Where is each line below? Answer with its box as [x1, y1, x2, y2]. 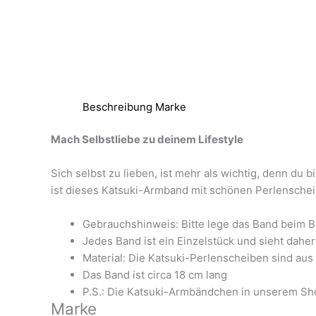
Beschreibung [83, 99, 152, 114]
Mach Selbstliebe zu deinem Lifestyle [51, 133, 243, 147]
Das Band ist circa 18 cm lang [83, 268, 227, 282]
